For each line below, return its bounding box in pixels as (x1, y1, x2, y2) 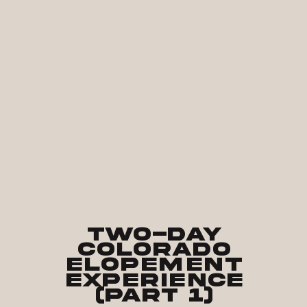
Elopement (66, 254, 243, 275)
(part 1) (95, 284, 214, 306)
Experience (65, 269, 243, 290)
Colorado (77, 238, 232, 260)
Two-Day (86, 223, 223, 244)
